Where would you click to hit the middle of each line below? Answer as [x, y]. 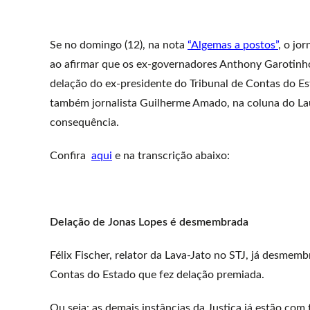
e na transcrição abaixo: [171, 156]
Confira [71, 156]
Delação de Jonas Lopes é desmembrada [149, 222]
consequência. [84, 122]
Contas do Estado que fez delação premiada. [157, 275]
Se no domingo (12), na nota [119, 45]
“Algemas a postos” [233, 45]
